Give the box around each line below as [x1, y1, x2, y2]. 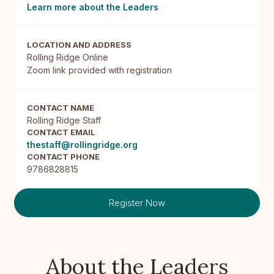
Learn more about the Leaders [27, 2, 158, 13]
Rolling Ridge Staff [27, 115, 101, 126]
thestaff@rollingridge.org [27, 139, 138, 150]
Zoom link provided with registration [27, 65, 172, 76]
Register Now [109, 197, 165, 209]
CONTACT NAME [27, 103, 94, 113]
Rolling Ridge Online [27, 52, 108, 63]
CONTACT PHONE [27, 152, 100, 162]
